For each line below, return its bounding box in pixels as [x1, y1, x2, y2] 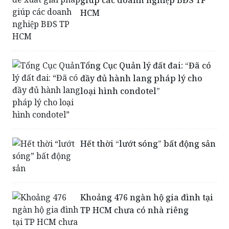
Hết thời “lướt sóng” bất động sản [80, 138, 216, 150]
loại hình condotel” [80, 85, 161, 97]
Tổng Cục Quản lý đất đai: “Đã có [80, 60, 212, 72]
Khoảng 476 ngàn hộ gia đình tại [80, 192, 214, 203]
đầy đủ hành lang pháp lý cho [80, 73, 203, 84]
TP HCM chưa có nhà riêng [80, 204, 189, 216]
